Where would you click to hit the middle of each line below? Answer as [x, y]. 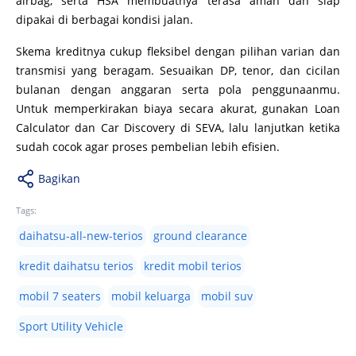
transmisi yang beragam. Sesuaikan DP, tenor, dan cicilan [178, 71]
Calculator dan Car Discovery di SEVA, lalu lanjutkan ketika [178, 128]
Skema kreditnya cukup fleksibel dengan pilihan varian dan [178, 52]
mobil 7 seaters [60, 296]
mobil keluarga [151, 296]
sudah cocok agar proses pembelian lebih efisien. [148, 147]
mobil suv [227, 296]
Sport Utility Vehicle [71, 327]
